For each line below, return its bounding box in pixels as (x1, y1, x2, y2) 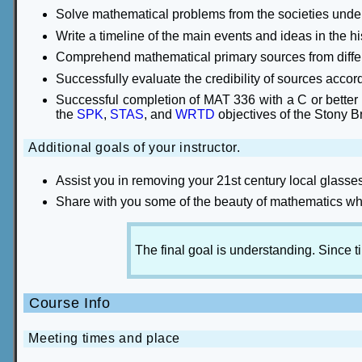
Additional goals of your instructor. (28, 140, 241, 154)
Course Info (29, 294, 111, 311)
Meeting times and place (28, 331, 181, 346)
